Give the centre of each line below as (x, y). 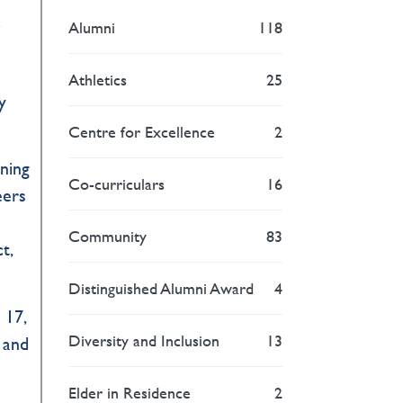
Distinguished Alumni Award (161, 288)
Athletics (98, 79)
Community (108, 236)
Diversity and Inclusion (144, 340)
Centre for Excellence (142, 131)
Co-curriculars (117, 184)
